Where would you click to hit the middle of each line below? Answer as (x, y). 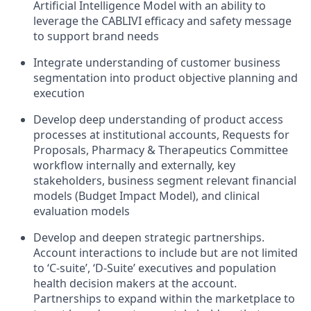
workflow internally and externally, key (134, 165)
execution (59, 93)
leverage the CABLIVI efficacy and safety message (162, 21)
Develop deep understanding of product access (158, 119)
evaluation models (82, 211)
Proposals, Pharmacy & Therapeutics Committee (161, 150)
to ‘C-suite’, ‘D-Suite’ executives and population (155, 268)
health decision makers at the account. (135, 283)
